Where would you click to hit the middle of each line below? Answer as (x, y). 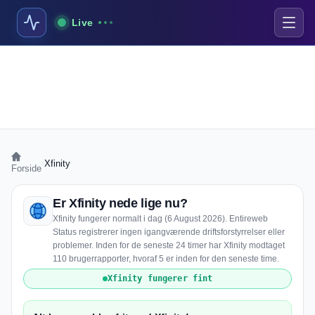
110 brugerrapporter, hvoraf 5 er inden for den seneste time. (166, 259)
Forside (26, 168)
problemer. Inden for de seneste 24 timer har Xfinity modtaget (169, 245)
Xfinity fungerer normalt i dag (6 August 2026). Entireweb (160, 219)
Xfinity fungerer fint (160, 278)
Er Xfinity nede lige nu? (120, 203)
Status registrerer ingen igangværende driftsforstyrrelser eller (169, 232)
